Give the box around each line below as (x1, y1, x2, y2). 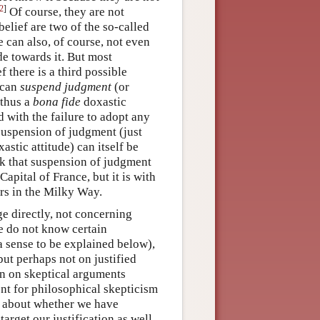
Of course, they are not (6, 5, 124, 19)
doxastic (81, 95, 126, 109)
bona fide (33, 95, 81, 109)
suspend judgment (20, 80, 111, 94)
